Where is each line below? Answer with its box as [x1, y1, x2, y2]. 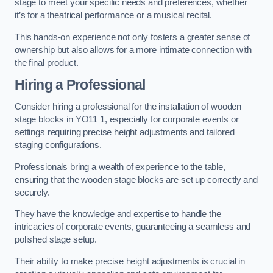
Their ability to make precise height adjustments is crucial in [15, 256, 245, 266]
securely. [15, 187, 50, 197]
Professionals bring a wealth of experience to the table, [15, 161, 225, 172]
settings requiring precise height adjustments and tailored [15, 127, 235, 137]
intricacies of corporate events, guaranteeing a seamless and [15, 222, 251, 232]
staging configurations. [15, 140, 102, 150]
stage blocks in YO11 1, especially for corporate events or [15, 114, 239, 124]
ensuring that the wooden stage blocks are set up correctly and [15, 174, 258, 185]
